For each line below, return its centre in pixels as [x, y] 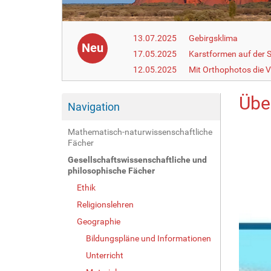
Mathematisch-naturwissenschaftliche [140, 132]
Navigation [94, 106]
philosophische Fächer [111, 170]
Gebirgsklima [214, 38]
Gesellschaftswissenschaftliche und [137, 159]
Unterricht [105, 255]
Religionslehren [105, 204]
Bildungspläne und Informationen [149, 238]
